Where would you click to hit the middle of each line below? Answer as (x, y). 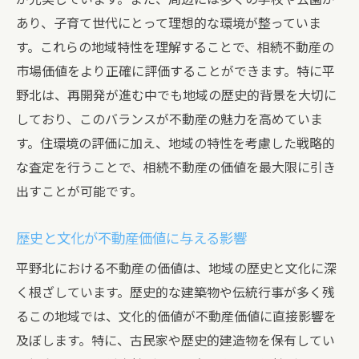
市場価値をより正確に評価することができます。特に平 (175, 72)
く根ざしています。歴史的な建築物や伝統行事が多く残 (175, 293)
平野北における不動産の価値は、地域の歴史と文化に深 (176, 269)
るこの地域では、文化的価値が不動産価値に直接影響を (176, 317)
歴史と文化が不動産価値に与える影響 (131, 239)
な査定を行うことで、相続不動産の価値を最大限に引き (176, 168)
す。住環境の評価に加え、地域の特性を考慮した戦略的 (175, 144)
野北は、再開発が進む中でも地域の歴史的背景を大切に (176, 96)
